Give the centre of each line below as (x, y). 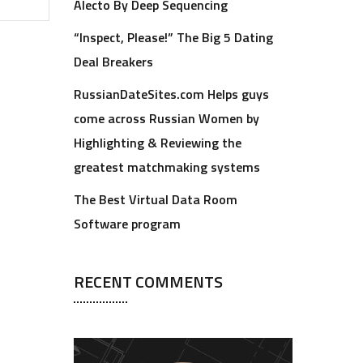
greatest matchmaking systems (167, 167)
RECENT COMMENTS (148, 282)
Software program (127, 224)
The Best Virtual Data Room (156, 199)
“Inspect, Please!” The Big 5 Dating (173, 37)
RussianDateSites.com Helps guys (171, 94)
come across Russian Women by (167, 118)
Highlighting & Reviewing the (158, 143)
